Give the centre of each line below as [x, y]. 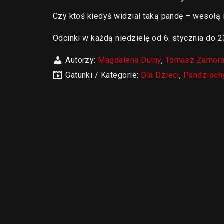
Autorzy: [82, 60]
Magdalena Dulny [130, 60]
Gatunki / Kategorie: [103, 75]
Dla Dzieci [160, 75]
